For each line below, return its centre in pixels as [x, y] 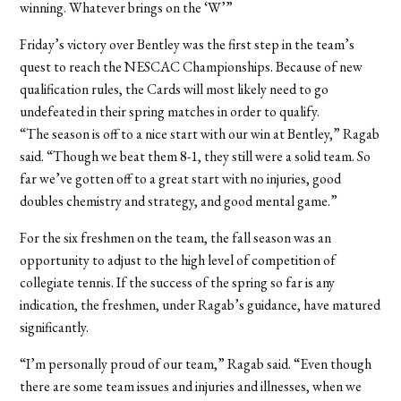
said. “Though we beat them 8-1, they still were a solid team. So [196, 156]
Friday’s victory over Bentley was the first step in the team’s [188, 44]
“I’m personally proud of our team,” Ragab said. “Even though [196, 363]
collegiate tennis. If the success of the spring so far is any [178, 282]
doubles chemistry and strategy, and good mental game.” [179, 200]
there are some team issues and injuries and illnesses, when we [191, 386]
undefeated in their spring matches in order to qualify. [170, 111]
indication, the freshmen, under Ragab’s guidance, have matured [200, 304]
